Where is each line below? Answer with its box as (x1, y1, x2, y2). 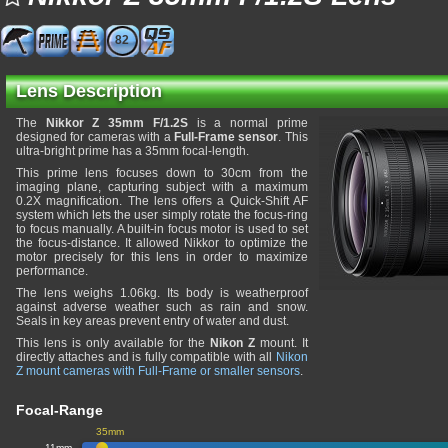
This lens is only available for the (16, 336, 210, 350)
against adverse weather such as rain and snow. (16, 300, 308, 314)
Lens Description (16, 81, 162, 101)
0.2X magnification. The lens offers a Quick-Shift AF (16, 194, 308, 208)
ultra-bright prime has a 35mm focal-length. (16, 144, 249, 158)
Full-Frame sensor (174, 130, 279, 144)
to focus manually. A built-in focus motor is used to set (16, 222, 308, 236)
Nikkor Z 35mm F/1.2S (45, 116, 188, 130)
